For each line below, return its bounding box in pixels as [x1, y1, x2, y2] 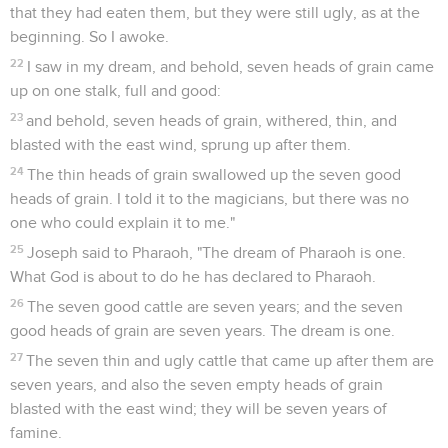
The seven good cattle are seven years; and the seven [27, 298, 404, 315]
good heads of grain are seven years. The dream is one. [10, 322, 395, 339]
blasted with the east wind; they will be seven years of [10, 400, 387, 417]
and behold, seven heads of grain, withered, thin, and [26, 112, 398, 129]
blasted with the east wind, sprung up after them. [10, 136, 351, 153]
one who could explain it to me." [10, 214, 235, 231]
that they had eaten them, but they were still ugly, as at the [10, 4, 420, 21]
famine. [10, 424, 62, 441]
